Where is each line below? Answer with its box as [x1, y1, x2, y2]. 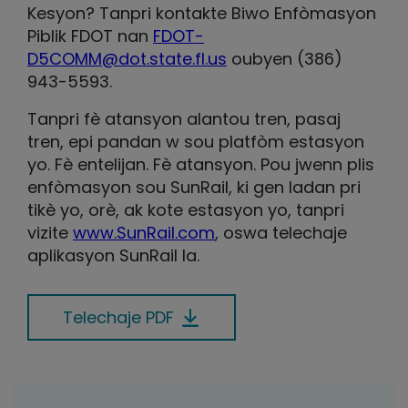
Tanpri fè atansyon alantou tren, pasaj [27, 107, 341, 130]
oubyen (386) [227, 47, 342, 70]
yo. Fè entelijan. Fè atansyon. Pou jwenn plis [27, 153, 374, 176]
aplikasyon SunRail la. [27, 244, 204, 267]
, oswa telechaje [215, 221, 347, 244]
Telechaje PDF [63, 306, 174, 329]
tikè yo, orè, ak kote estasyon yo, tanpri [27, 199, 344, 221]
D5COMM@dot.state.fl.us [27, 47, 227, 70]
